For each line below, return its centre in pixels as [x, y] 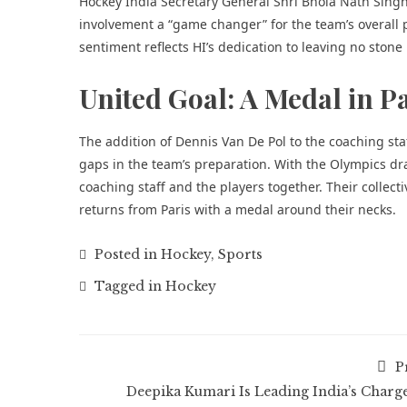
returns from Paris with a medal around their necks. [238, 209]
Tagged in [128, 286]
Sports [240, 254]
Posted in [126, 254]
